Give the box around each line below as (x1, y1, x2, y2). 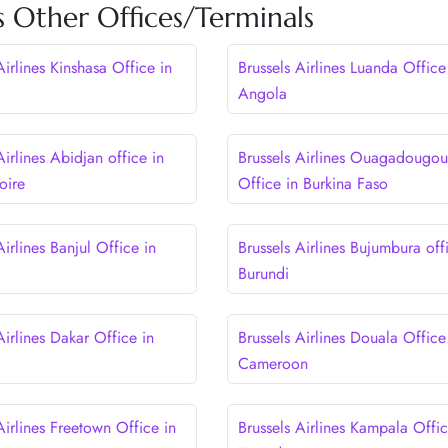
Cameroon (237, 351, 308, 375)
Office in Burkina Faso (237, 171, 388, 195)
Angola (237, 81, 287, 105)
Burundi (237, 261, 289, 285)
